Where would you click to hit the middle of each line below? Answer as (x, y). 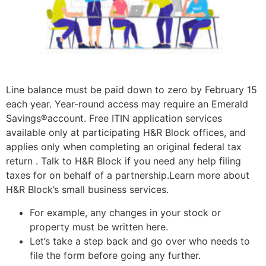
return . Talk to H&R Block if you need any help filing (123, 161)
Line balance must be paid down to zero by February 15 (132, 90)
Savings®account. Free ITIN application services (114, 118)
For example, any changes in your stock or (125, 212)
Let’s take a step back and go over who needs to (140, 241)
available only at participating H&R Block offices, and (126, 133)
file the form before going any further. (115, 255)
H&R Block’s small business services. (87, 190)
